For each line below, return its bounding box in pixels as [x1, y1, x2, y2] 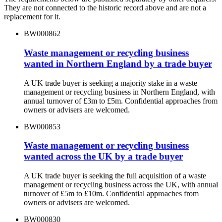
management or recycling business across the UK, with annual [24, 180, 218, 189]
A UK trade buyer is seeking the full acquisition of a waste [24, 171, 206, 180]
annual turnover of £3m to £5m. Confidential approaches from [24, 96, 218, 105]
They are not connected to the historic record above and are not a [4, 3, 206, 12]
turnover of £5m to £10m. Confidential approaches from [24, 189, 199, 198]
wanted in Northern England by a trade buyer [24, 58, 212, 69]
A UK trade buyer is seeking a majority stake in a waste [24, 78, 197, 87]
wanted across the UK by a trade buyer [24, 151, 183, 162]
